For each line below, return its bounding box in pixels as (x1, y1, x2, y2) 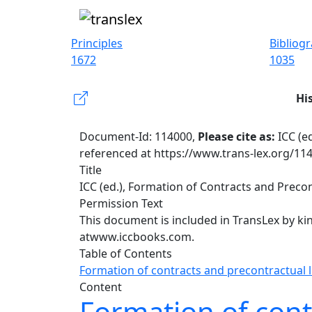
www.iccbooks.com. (90, 229, 194, 244)
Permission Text (79, 196, 163, 211)
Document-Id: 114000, (79, 129, 198, 144)
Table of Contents (79, 246, 172, 261)
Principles (71, 36, 123, 51)
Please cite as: (198, 129, 278, 144)
